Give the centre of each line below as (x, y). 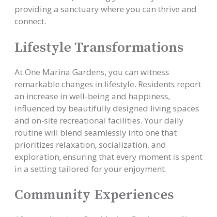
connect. (30, 21)
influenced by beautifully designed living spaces (107, 108)
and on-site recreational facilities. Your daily (99, 120)
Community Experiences (94, 195)
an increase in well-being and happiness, (92, 96)
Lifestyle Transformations (99, 47)
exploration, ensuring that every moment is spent (108, 156)
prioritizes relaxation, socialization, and (90, 144)
